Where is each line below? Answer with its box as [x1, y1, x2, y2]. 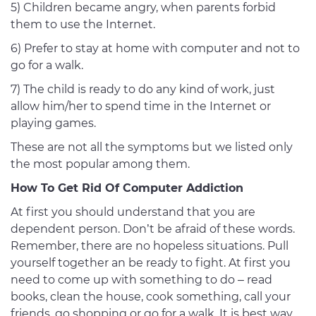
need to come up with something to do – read [11, 273, 272, 287]
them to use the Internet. [11, 18, 155, 32]
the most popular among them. [11, 157, 190, 171]
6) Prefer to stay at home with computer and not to [11, 42, 300, 56]
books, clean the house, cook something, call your [11, 290, 291, 304]
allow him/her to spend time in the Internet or [11, 99, 271, 114]
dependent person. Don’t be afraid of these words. [11, 222, 295, 236]
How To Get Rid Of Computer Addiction [11, 181, 243, 195]
